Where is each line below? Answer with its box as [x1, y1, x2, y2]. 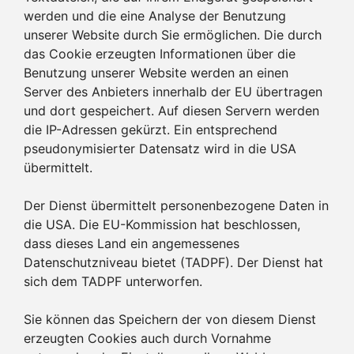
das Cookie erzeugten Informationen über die [24, 45, 296, 62]
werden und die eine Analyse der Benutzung [24, 7, 286, 24]
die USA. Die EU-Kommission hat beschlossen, [24, 216, 300, 232]
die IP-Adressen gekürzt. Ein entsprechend [24, 121, 277, 137]
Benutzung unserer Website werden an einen [24, 64, 288, 81]
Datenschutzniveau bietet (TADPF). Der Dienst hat [24, 254, 323, 270]
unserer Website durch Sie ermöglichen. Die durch [24, 26, 322, 43]
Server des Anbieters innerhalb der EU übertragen [24, 83, 322, 100]
